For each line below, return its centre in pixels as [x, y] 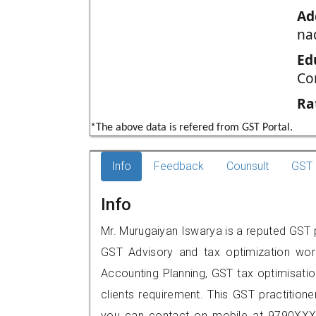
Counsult [248, 166]
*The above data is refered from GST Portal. [192, 128]
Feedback [179, 166]
